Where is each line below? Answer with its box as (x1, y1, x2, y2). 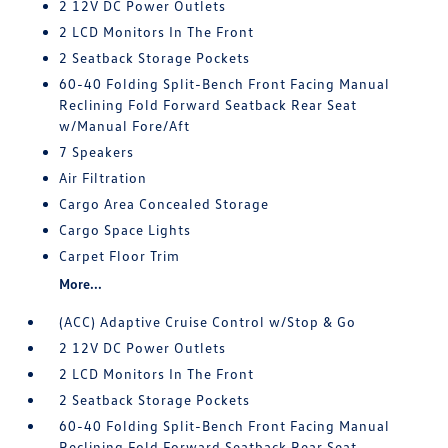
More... (59, 275, 103, 292)
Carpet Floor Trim (59, 247, 181, 264)
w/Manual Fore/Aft (59, 117, 191, 134)
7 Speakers (59, 143, 135, 160)
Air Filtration (59, 169, 148, 186)
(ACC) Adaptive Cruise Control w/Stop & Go (59, 313, 357, 330)
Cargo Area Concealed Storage (59, 195, 270, 212)
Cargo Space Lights (59, 221, 192, 238)
